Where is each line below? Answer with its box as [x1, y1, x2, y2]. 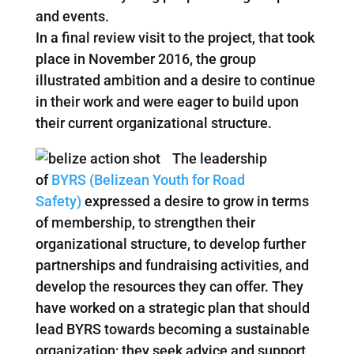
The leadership [171, 149, 267, 167]
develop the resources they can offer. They [35, 277, 303, 295]
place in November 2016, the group [35, 50, 256, 67]
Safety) [35, 192, 81, 209]
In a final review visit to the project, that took [35, 28, 314, 46]
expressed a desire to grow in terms [81, 192, 309, 209]
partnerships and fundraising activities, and [35, 256, 309, 273]
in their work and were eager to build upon [35, 92, 299, 110]
